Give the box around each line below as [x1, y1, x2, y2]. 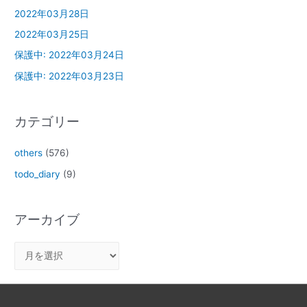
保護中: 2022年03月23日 [14, 70, 125, 82]
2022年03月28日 [14, 8, 90, 19]
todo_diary [14, 168, 61, 180]
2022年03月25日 [14, 29, 90, 40]
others [14, 147, 43, 159]
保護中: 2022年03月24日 [14, 49, 125, 61]
